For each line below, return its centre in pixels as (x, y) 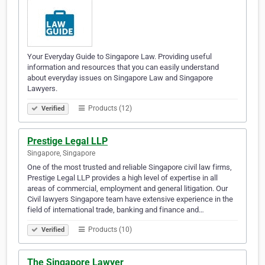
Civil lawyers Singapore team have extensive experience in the (130, 199)
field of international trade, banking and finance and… (116, 210)
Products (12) (109, 109)
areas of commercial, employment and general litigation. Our (127, 189)
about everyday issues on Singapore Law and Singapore (120, 78)
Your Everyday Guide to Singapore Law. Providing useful (119, 57)
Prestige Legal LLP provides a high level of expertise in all (122, 178)
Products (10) (109, 230)
